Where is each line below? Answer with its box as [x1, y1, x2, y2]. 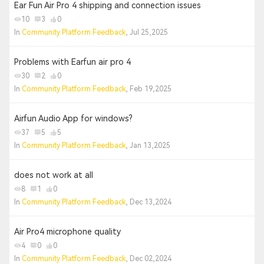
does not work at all [14, 170, 93, 180]
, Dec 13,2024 [126, 198, 171, 206]
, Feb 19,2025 [126, 85, 171, 93]
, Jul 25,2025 [126, 28, 168, 37]
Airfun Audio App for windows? [14, 114, 133, 123]
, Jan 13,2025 [126, 141, 170, 150]
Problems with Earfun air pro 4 [14, 57, 131, 67]
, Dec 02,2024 [126, 255, 171, 263]
